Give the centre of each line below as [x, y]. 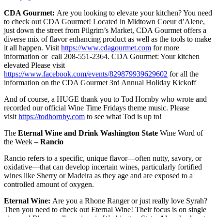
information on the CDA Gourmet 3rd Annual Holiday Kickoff [100, 82]
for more [165, 47]
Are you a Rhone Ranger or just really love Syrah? [130, 201]
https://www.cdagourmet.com [106, 47]
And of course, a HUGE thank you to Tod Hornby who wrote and [105, 99]
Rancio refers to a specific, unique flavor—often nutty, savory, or [103, 158]
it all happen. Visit [32, 47]
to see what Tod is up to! [123, 116]
